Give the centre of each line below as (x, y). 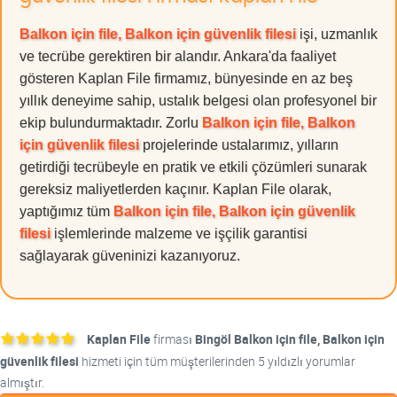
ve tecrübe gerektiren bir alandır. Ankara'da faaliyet (178, 57)
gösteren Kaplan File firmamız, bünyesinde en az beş (186, 79)
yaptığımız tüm (66, 212)
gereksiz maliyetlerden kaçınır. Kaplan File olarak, (175, 190)
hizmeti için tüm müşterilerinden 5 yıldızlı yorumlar (217, 362)
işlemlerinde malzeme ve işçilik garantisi (179, 234)
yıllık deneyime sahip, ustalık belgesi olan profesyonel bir (198, 101)
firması (173, 339)
